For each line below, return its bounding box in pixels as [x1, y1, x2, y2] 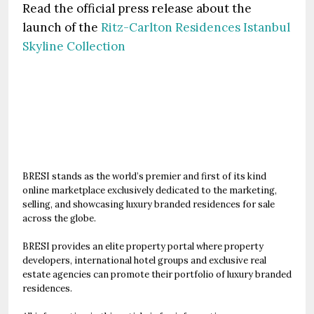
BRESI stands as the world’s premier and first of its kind [22, 170, 266, 182]
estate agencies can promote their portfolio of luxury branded [22, 268, 292, 280]
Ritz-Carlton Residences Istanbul [101, 20, 290, 35]
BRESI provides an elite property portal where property [22, 240, 264, 252]
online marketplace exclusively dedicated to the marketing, [22, 184, 277, 196]
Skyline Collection [22, 39, 125, 54]
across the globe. [22, 212, 98, 224]
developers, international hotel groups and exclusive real [22, 254, 266, 266]
